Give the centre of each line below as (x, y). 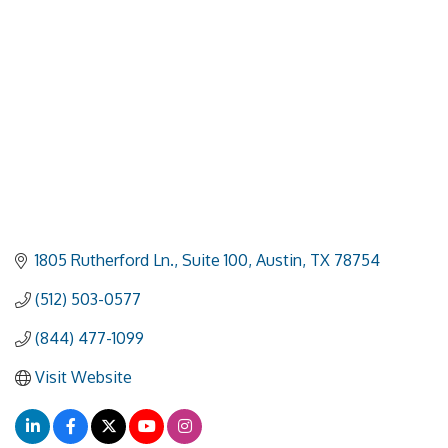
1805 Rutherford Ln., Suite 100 (141, 260)
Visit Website (83, 377)
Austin (279, 260)
